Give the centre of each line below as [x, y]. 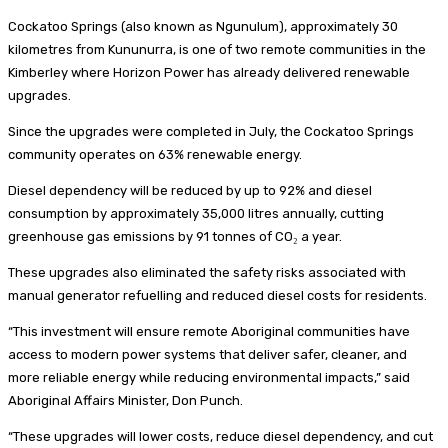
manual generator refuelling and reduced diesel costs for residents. [217, 295]
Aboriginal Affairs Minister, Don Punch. [125, 400]
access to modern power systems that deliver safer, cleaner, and [207, 354]
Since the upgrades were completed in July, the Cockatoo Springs [211, 131]
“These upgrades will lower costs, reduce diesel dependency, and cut [220, 436]
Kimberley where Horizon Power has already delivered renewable [209, 72]
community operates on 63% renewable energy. [155, 154]
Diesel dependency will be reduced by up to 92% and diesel [190, 190]
